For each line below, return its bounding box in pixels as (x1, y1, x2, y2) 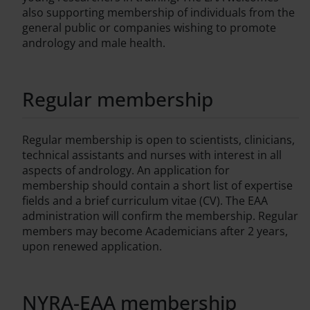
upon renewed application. (22, 239, 162, 255)
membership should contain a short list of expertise (22, 178, 293, 194)
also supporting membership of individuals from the (22, 5, 295, 21)
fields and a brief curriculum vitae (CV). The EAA (22, 193, 268, 209)
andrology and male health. (22, 35, 168, 51)
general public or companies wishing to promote (22, 20, 276, 36)
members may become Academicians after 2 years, (22, 224, 288, 239)
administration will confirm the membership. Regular (22, 208, 298, 224)
